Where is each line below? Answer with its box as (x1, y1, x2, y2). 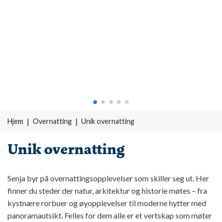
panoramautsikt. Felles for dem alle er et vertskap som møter (7, 211, 212, 220)
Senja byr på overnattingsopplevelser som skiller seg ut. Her (7, 173, 209, 183)
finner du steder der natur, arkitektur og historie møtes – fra (7, 186, 207, 195)
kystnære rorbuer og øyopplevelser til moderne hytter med (7, 198, 206, 208)
